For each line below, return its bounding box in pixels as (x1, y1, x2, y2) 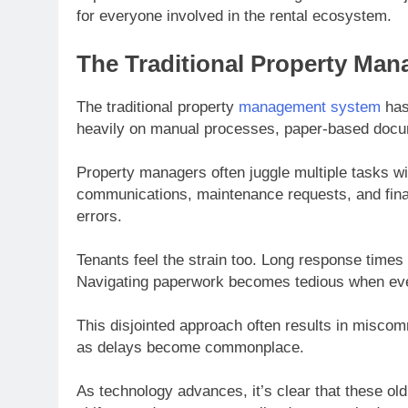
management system (239, 97, 381, 116)
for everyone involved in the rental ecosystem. (76, 7, 392, 25)
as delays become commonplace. (76, 338, 304, 356)
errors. (76, 207, 122, 225)
